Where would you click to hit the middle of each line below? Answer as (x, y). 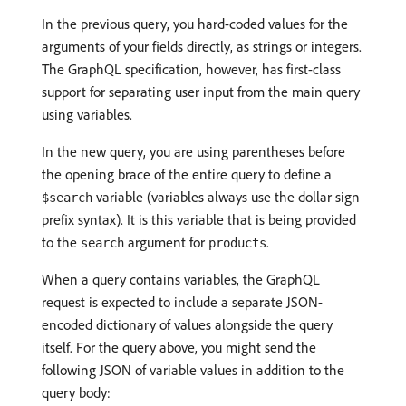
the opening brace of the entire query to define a (187, 174)
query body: (76, 392)
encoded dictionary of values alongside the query (187, 324)
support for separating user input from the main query (201, 91)
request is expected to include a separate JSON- (182, 301)
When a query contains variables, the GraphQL (181, 279)
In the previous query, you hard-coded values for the (195, 23)
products (237, 242)
